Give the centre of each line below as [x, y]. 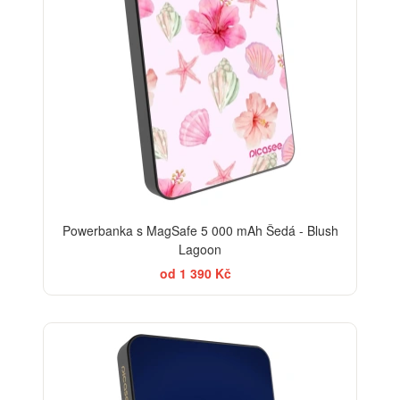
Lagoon [200, 250]
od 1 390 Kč [196, 274]
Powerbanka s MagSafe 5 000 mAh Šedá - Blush [200, 231]
